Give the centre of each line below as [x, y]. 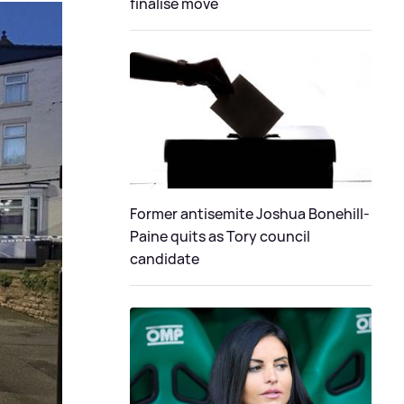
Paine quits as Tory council [220, 236]
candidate [165, 258]
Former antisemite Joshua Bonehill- [250, 213]
